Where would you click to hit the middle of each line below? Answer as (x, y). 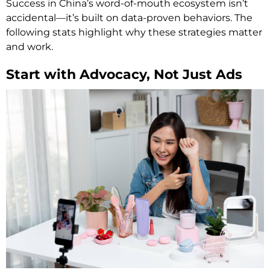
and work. (30, 47)
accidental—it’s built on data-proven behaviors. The (129, 18)
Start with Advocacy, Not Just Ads (124, 75)
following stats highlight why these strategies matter (134, 33)
